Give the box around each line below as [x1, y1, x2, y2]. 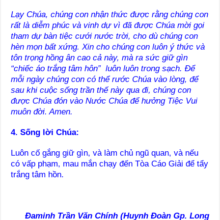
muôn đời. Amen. [11, 107, 73, 117]
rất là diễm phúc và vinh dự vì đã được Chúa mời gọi [11, 21, 205, 30]
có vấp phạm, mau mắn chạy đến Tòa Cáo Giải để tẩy [11, 159, 209, 169]
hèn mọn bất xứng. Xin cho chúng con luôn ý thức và [11, 42, 205, 52]
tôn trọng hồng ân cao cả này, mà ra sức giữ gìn [11, 53, 188, 63]
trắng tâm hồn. [11, 170, 64, 180]
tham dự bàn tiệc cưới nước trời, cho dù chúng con [11, 31, 198, 41]
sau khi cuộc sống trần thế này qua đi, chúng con [11, 85, 192, 95]
